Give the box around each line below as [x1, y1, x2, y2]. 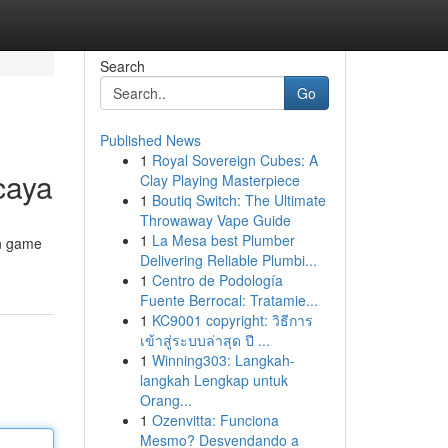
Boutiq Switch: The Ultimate [151, 190, 326, 210]
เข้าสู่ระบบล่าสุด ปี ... [139, 330, 270, 350]
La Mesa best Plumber [151, 230, 295, 250]
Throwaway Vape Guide [139, 210, 291, 230]
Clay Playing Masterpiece [139, 170, 300, 190]
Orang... [139, 390, 192, 410]
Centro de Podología [151, 270, 283, 290]
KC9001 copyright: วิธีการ [151, 310, 313, 330]
